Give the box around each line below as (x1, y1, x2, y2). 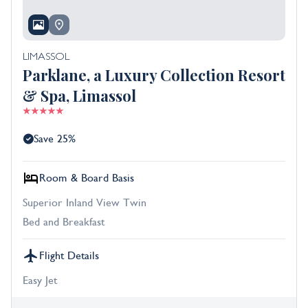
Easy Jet (23, 274, 57, 287)
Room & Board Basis (39, 172, 134, 185)
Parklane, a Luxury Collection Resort (23, 65, 285, 86)
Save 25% (34, 133, 76, 146)
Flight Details (39, 250, 99, 263)
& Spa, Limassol (23, 85, 136, 107)
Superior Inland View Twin (23, 197, 146, 210)
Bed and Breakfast (23, 216, 104, 229)
